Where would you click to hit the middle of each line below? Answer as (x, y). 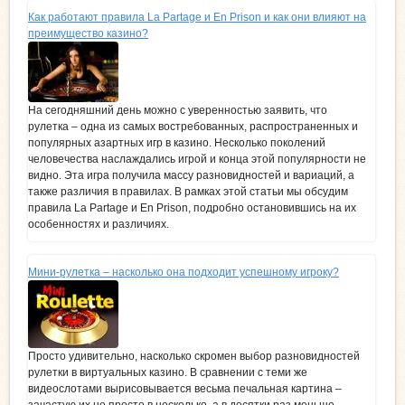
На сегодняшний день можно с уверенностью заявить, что (178, 110)
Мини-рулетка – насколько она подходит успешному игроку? (184, 272)
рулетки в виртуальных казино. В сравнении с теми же (168, 372)
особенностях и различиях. (99, 224)
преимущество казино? (88, 33)
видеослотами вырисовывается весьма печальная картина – (185, 388)
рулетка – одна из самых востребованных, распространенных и (193, 126)
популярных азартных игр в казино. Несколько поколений (177, 142)
